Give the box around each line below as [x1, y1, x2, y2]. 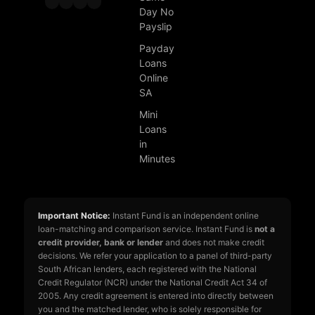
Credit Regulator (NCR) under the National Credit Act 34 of [38, 276, 267, 288]
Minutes [139, 152, 175, 165]
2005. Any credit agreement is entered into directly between [38, 290, 274, 301]
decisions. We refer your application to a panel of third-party [38, 250, 272, 261]
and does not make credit [163, 236, 264, 247]
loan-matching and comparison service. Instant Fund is [38, 223, 255, 234]
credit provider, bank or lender [38, 236, 163, 247]
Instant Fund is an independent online [110, 210, 259, 221]
